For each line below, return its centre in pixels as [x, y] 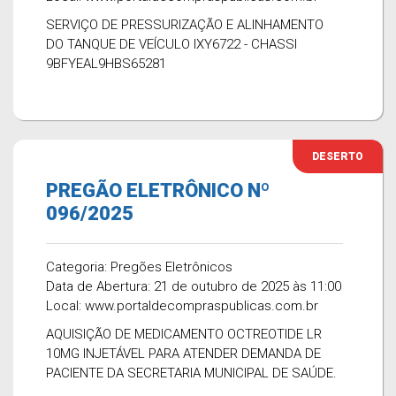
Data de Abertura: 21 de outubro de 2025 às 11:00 [194, 286]
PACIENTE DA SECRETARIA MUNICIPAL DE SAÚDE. [191, 373]
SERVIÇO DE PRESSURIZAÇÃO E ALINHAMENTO [185, 25]
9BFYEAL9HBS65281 [106, 64]
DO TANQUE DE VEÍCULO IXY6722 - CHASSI [171, 44]
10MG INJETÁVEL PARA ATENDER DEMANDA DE [183, 354]
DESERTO [338, 156]
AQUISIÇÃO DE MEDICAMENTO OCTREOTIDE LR [184, 334]
